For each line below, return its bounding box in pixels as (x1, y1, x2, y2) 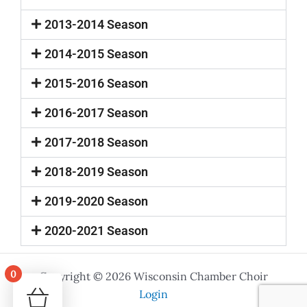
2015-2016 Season (45, 76, 149, 91)
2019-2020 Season (45, 194, 149, 209)
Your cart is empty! (47, 281, 138, 292)
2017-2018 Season (45, 135, 149, 150)
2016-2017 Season (45, 106, 149, 121)
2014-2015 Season (45, 47, 149, 62)
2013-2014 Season (45, 17, 149, 32)
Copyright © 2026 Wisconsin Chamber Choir (39, 269, 268, 284)
